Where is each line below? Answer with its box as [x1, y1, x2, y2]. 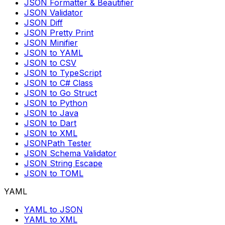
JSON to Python [24, 97, 87, 108]
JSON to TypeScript [24, 67, 101, 78]
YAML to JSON [24, 204, 83, 214]
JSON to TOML [24, 168, 83, 178]
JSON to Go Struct [24, 87, 97, 98]
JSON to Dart [24, 118, 76, 128]
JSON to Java [24, 107, 78, 118]
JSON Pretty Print [24, 27, 93, 38]
